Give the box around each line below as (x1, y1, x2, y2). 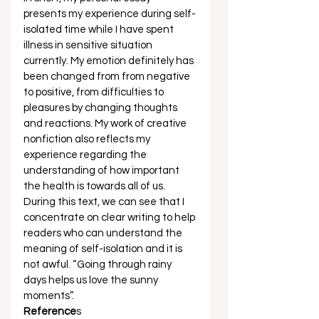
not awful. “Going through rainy (23, 259, 174, 270)
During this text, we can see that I (23, 197, 187, 207)
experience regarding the (23, 150, 149, 160)
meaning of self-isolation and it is (23, 244, 184, 254)
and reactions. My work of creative (23, 118, 189, 129)
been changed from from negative (23, 71, 192, 82)
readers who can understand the (23, 228, 184, 239)
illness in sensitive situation (23, 40, 155, 51)
